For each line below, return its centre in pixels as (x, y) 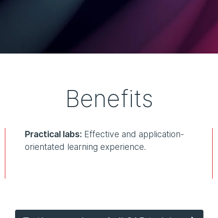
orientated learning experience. (85, 147)
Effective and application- (133, 134)
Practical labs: (53, 134)
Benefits (109, 99)
